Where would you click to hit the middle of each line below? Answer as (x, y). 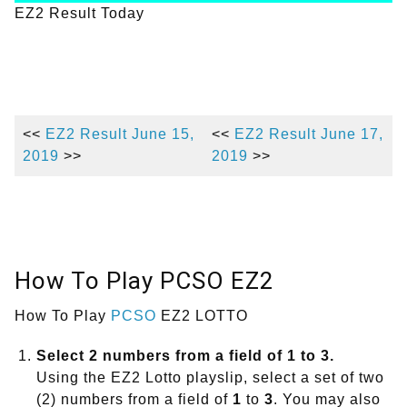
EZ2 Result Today (79, 14)
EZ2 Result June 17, (309, 134)
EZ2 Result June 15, (120, 134)
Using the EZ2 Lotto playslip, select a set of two (210, 378)
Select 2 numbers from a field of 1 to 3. (185, 356)
